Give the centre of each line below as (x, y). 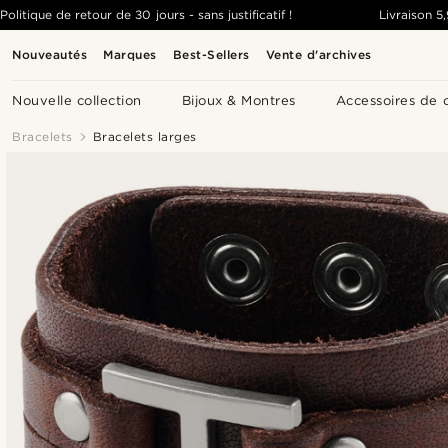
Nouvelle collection (77, 100)
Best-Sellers (211, 54)
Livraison (405, 14)
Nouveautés (49, 54)
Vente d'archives (318, 54)
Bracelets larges (144, 136)
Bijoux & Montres (238, 100)
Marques (130, 54)
